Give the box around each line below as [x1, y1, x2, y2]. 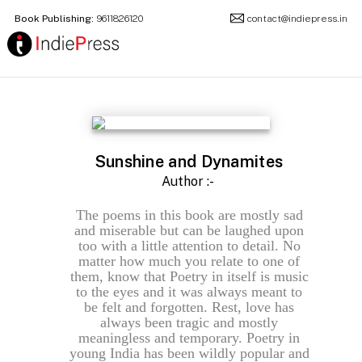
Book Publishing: [14, 12, 94, 24]
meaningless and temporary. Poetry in [78, 330, 300, 346]
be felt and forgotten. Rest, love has [84, 299, 294, 315]
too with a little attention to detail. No [78, 238, 301, 254]
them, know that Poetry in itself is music [69, 268, 309, 284]
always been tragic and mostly [100, 314, 278, 330]
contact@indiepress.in [247, 12, 348, 24]
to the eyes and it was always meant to [76, 284, 302, 300]
